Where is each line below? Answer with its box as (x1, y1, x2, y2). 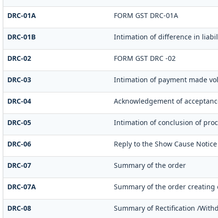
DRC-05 (7, 118, 31, 127)
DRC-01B (7, 32, 36, 42)
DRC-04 (7, 96, 31, 106)
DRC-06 (7, 139, 31, 149)
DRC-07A (7, 182, 36, 192)
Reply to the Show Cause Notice (113, 139, 217, 149)
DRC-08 (7, 203, 31, 213)
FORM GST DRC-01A (113, 11, 178, 20)
